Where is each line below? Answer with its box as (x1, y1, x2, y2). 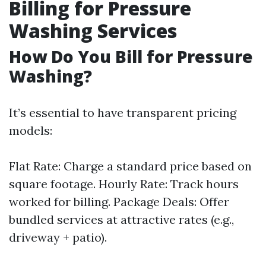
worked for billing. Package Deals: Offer (9, 194, 229, 209)
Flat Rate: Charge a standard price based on (9, 159, 252, 173)
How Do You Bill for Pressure (9, 45, 253, 68)
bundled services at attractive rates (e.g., (9, 212, 234, 227)
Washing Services (9, 18, 177, 43)
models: (9, 123, 52, 138)
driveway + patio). (9, 230, 107, 245)
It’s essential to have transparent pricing (9, 105, 236, 120)
